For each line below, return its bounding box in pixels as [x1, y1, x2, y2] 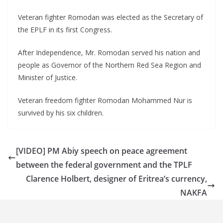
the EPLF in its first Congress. [18, 25, 112, 35]
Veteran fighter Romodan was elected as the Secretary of [18, 12, 203, 22]
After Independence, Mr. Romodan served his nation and [18, 48, 200, 58]
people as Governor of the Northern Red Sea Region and [18, 60, 201, 70]
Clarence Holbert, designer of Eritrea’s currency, [26, 173, 207, 185]
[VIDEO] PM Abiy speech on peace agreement [16, 145, 187, 157]
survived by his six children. [18, 108, 104, 118]
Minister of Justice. [18, 73, 77, 83]
